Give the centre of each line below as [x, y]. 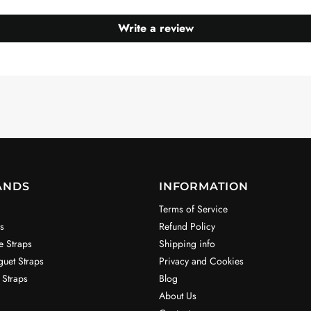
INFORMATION [204, 186]
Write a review [155, 28]
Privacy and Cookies [201, 261]
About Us [178, 296]
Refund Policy [187, 226]
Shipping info [187, 244]
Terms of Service [193, 209]
